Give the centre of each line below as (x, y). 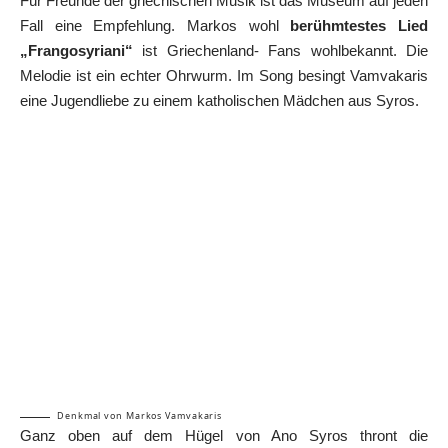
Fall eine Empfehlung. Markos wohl (155, 26)
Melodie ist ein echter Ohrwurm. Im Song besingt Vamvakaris (224, 76)
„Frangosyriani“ (76, 51)
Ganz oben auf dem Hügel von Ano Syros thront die (224, 436)
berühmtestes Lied (359, 26)
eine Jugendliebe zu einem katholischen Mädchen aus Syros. (219, 101)
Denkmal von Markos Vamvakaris (140, 416)
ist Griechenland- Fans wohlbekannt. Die (280, 51)
